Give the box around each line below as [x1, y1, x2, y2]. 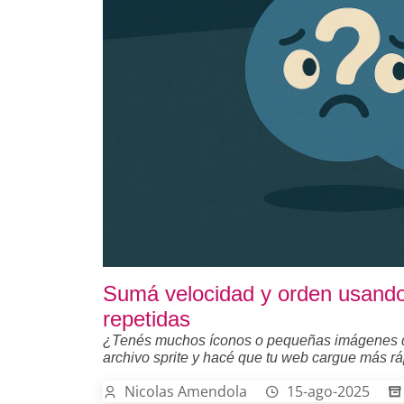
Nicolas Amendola [124, 381, 247, 401]
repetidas [103, 306, 190, 331]
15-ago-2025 [287, 381, 370, 401]
